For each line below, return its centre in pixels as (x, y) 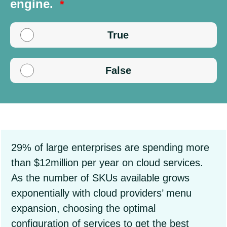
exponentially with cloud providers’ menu (101, 193)
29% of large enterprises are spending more (110, 147)
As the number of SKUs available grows (100, 178)
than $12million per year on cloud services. (107, 163)
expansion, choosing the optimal (83, 208)
